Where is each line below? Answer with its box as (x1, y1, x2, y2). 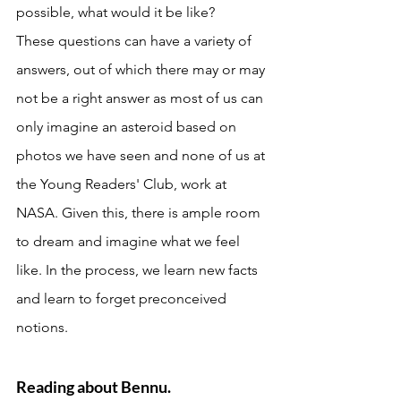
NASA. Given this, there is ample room (16, 203, 264, 221)
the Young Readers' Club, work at (16, 175, 230, 192)
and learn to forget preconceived (16, 289, 230, 307)
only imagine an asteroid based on (16, 117, 240, 135)
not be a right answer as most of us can (16, 89, 267, 107)
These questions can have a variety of (16, 31, 255, 49)
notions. (16, 318, 72, 336)
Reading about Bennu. (16, 376, 174, 397)
